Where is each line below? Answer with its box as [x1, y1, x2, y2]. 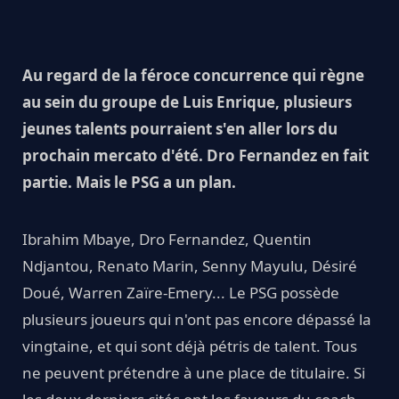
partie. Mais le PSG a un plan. [22, 172, 236, 193]
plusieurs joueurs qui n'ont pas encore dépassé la [22, 309, 371, 330]
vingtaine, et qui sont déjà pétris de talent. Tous [22, 336, 357, 357]
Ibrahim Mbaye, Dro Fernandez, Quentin [22, 229, 312, 250]
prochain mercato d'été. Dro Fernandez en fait [22, 145, 369, 167]
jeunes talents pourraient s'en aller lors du [22, 118, 338, 140]
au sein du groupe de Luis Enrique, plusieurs [22, 92, 352, 113]
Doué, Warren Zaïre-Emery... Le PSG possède [22, 282, 339, 304]
